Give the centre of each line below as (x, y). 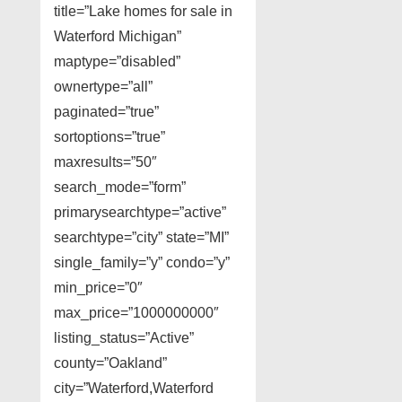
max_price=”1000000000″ (136, 313)
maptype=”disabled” (117, 62)
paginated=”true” (106, 112)
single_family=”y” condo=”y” (142, 263)
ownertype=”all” (103, 87)
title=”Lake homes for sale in (143, 12)
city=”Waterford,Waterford (134, 389)
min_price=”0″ (98, 288)
